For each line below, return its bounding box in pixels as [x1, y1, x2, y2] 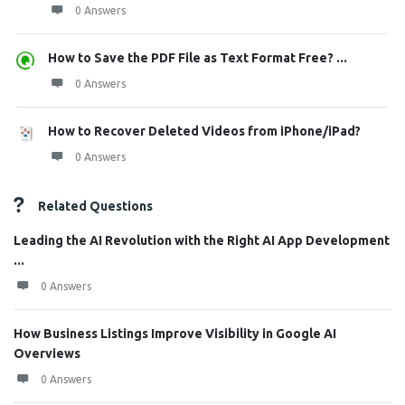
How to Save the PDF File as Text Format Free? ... [48, 51, 347, 65]
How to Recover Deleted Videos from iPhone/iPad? [48, 124, 361, 138]
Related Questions [38, 199, 153, 213]
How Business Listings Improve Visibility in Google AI [14, 326, 336, 341]
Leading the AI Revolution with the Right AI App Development [14, 233, 390, 248]
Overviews [14, 346, 80, 361]
